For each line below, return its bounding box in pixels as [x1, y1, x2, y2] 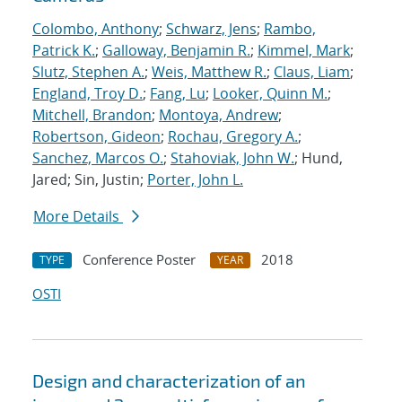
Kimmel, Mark [258, 40, 350, 61]
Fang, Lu [150, 83, 205, 104]
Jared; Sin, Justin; [32, 170, 147, 190]
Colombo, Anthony [32, 19, 159, 39]
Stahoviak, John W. [170, 148, 294, 169]
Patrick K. [32, 40, 95, 61]
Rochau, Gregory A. [168, 127, 298, 147]
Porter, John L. [147, 170, 243, 190]
